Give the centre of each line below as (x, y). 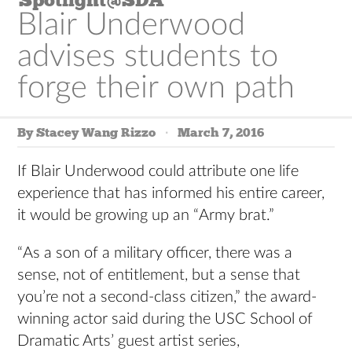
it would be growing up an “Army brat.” (146, 216)
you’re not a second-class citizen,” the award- (167, 297)
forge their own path (156, 88)
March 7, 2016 (221, 132)
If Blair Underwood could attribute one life (158, 172)
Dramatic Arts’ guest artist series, (129, 341)
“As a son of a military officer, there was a (155, 253)
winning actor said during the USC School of (165, 319)
